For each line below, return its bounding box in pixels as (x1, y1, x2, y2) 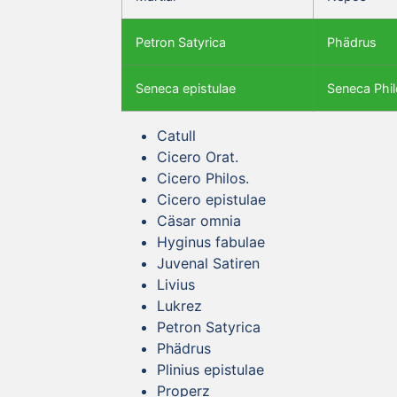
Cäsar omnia (157, 211, 241, 230)
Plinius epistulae (157, 360, 264, 378)
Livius (157, 275, 195, 293)
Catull (157, 126, 196, 144)
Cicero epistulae (157, 190, 266, 208)
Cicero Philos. (157, 168, 249, 187)
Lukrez (157, 296, 202, 315)
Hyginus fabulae (157, 232, 265, 251)
